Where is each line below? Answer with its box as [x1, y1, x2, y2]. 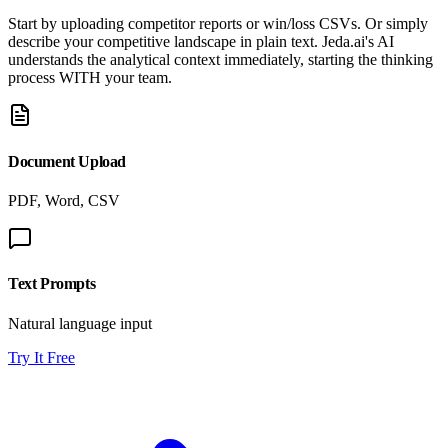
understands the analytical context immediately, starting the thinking [8, 51, 433, 69]
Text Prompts [8, 275, 96, 293]
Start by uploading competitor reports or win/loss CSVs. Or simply [8, 15, 428, 33]
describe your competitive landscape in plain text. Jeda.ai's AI [8, 33, 394, 51]
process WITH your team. [8, 69, 172, 87]
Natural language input [8, 314, 152, 332]
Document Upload [8, 152, 126, 170]
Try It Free [8, 348, 75, 366]
